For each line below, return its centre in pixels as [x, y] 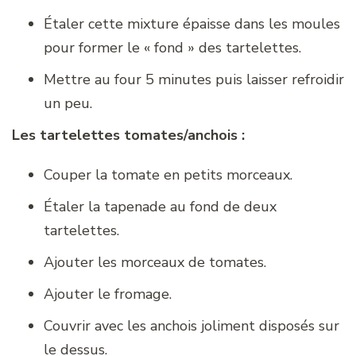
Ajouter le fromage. [108, 294]
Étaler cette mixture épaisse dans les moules [192, 23]
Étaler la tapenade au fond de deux [160, 206]
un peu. [68, 103]
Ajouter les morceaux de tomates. [155, 262]
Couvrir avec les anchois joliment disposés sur [192, 325]
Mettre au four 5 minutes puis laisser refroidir [194, 79]
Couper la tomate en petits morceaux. [168, 174]
